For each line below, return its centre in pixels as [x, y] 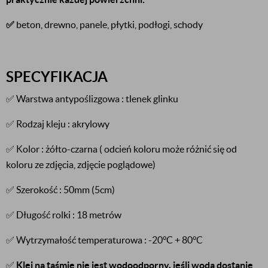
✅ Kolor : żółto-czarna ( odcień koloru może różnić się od [121, 149]
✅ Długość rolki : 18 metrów [64, 215]
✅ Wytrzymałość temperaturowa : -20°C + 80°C [104, 240]
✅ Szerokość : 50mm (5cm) [60, 190]
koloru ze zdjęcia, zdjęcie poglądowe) [81, 165]
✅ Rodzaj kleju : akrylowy [58, 124]
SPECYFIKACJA [57, 77]
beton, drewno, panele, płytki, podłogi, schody [109, 25]
